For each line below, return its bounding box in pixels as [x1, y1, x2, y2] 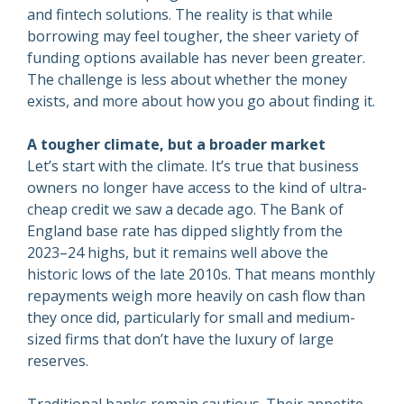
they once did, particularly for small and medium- [27, 308, 355, 328]
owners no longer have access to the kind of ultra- [27, 178, 367, 198]
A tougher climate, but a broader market [27, 134, 326, 155]
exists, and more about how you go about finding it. [27, 91, 375, 112]
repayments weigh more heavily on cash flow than [27, 286, 365, 307]
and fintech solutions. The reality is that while [27, 5, 333, 25]
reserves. [27, 351, 88, 372]
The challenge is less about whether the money [27, 69, 347, 90]
